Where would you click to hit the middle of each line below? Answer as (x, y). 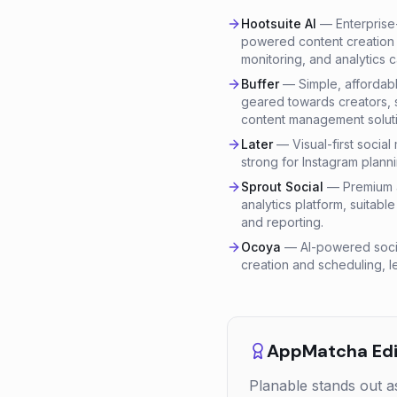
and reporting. (282, 222)
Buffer (260, 84)
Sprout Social (282, 187)
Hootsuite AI (279, 23)
